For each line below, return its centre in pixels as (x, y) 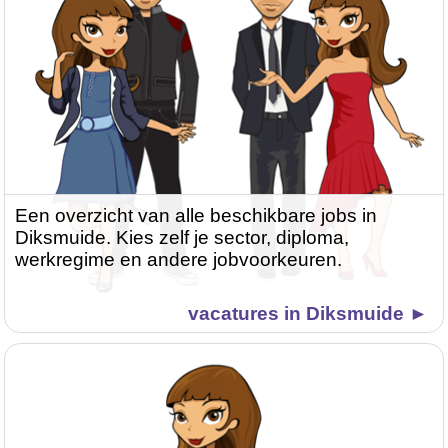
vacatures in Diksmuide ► (307, 314)
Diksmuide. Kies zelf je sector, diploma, (182, 238)
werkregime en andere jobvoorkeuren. (179, 260)
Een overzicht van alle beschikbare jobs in (196, 216)
